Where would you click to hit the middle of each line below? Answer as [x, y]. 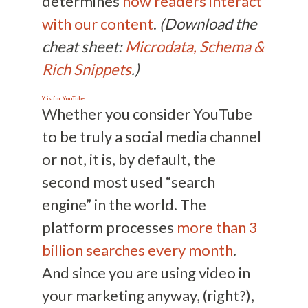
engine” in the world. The [124, 205]
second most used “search [128, 182]
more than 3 [217, 228]
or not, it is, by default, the [129, 159]
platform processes [109, 228]
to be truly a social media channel [151, 137]
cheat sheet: [83, 47]
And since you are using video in [146, 273]
